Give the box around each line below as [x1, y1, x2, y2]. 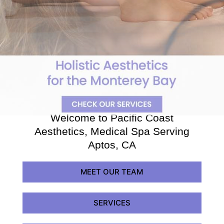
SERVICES [93, 197, 130, 207]
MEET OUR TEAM [80, 166, 143, 176]
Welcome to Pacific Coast [50, 111, 173, 123]
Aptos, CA [88, 138, 136, 150]
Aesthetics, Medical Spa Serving [34, 125, 189, 137]
